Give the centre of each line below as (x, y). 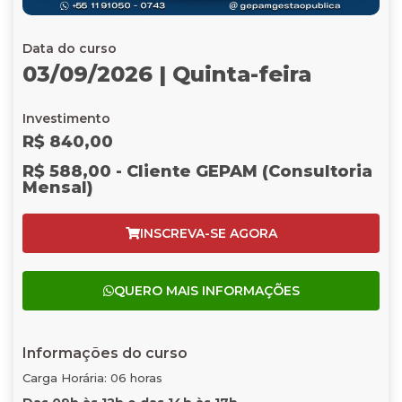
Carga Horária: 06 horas (92, 378)
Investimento (66, 118)
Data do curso (70, 48)
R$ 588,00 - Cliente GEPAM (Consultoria (197, 171)
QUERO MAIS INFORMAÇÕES (206, 291)
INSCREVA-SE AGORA (208, 233)
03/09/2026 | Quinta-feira (167, 74)
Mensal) (58, 188)
